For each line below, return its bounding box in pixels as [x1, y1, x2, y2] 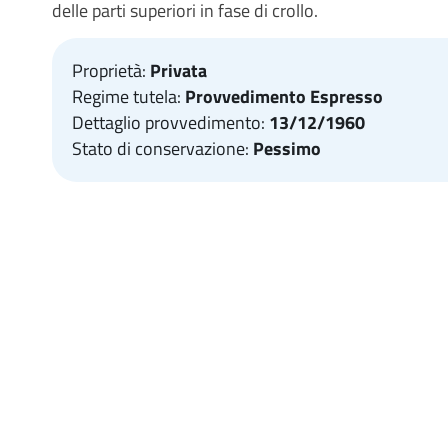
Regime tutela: [72, 83, 185, 111]
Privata [150, 57, 207, 85]
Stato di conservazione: [72, 135, 253, 163]
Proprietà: [72, 57, 150, 85]
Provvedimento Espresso [185, 83, 383, 111]
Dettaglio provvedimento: [72, 109, 269, 137]
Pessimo [253, 135, 321, 163]
